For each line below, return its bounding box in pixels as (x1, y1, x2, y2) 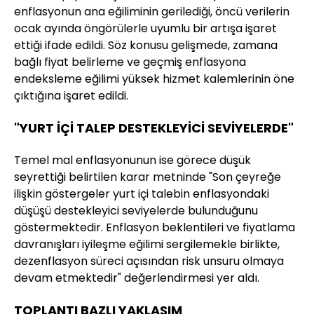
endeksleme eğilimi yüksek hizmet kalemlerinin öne (14, 71, 294, 88)
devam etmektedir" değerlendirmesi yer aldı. (14, 270, 259, 287)
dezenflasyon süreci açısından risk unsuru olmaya (14, 253, 284, 270)
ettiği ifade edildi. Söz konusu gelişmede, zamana (14, 37, 278, 54)
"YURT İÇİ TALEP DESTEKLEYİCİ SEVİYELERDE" (14, 119, 294, 137)
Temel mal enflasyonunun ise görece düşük (14, 152, 251, 169)
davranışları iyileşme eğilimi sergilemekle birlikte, (14, 236, 280, 253)
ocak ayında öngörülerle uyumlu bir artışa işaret (14, 20, 277, 37)
